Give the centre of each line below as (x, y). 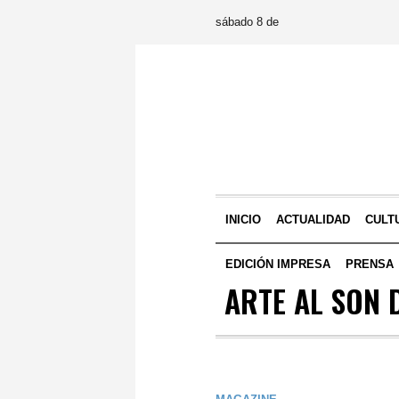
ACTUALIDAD (313, 220)
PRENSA (370, 264)
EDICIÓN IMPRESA (278, 264)
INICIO (244, 220)
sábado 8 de (247, 22)
